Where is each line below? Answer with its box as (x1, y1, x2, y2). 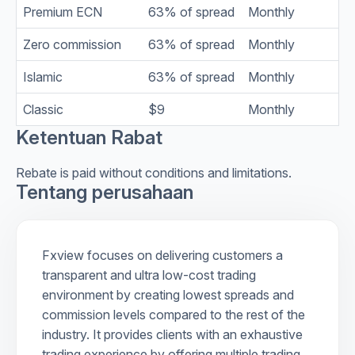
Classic (23, 101, 63, 117)
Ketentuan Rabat (16, 125, 162, 149)
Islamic (23, 68, 63, 85)
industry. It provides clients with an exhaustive (42, 326, 303, 342)
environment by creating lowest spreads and (42, 286, 294, 303)
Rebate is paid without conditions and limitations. (16, 164, 292, 181)
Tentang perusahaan (16, 180, 193, 204)
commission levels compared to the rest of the (42, 306, 305, 323)
